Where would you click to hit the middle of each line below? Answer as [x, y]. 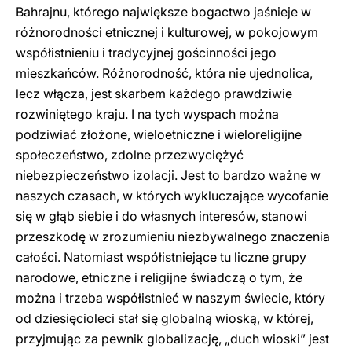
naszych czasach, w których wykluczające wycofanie [172, 196]
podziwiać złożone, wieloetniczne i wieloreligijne [159, 134]
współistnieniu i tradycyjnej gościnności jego [146, 53]
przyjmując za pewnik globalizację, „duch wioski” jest [172, 339]
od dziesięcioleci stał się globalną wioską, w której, [165, 318]
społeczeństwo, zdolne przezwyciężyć [130, 155]
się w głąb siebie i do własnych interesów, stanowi [161, 216]
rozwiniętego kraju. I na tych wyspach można [147, 114]
